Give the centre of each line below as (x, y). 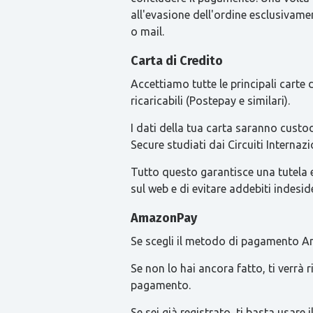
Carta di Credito (177, 61)
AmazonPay (164, 218)
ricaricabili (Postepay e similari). (213, 101)
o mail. (149, 31)
